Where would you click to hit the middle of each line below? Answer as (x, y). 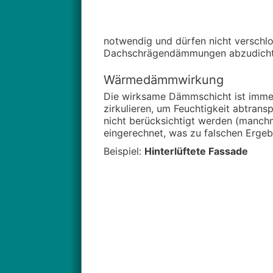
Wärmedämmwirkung (163, 80)
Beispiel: (124, 151)
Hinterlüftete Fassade (196, 151)
